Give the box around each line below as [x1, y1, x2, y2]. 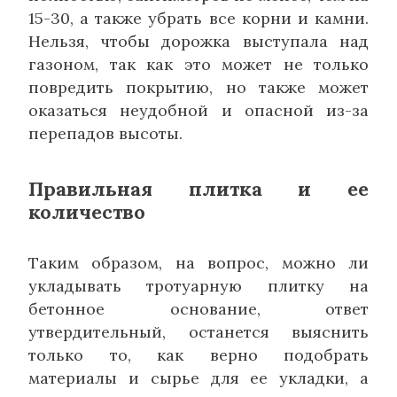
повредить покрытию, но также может [28, 77, 369, 98]
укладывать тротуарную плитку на [28, 276, 369, 297]
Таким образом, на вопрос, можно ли [28, 253, 369, 274]
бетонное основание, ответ [28, 299, 369, 320]
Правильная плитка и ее [28, 176, 369, 202]
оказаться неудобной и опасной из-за [28, 100, 369, 121]
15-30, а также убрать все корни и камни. [28, 8, 369, 29]
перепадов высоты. [28, 123, 183, 144]
